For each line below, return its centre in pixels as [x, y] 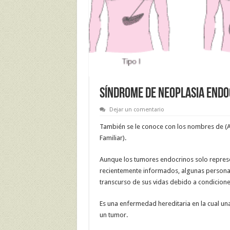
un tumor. [113, 215]
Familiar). [113, 138]
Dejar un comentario [137, 110]
